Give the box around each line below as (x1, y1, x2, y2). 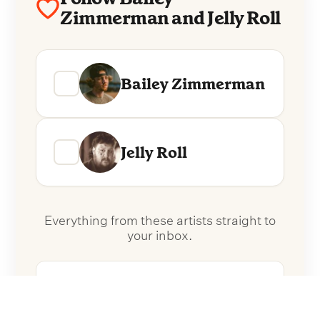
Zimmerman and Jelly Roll (60, 6, 281, 31)
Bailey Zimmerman (121, 73, 266, 94)
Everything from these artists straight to (44, 208, 276, 229)
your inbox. (127, 223, 193, 244)
